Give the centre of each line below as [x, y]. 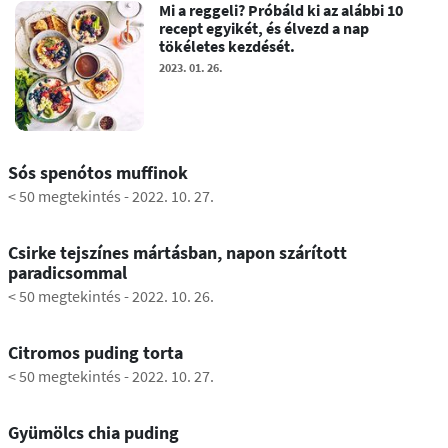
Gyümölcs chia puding [93, 432]
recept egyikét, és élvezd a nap [264, 28]
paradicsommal [67, 272]
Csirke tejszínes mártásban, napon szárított [177, 252]
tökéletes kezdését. [227, 46]
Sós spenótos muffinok [97, 172]
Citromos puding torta [95, 352]
